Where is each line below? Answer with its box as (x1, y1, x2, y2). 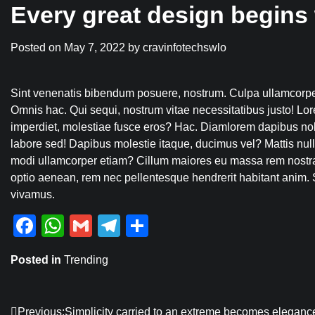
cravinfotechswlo (143, 41, 226, 54)
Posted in (11, 254, 64, 266)
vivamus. (11, 188, 55, 201)
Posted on (11, 41, 64, 54)
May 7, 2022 (64, 41, 125, 54)
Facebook (36, 213, 136, 239)
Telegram (120, 213, 214, 239)
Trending (64, 254, 108, 266)
